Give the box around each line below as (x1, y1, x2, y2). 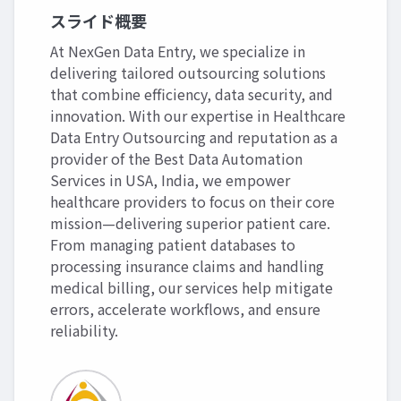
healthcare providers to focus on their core (50, 191, 335, 213)
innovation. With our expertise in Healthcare (50, 105, 346, 127)
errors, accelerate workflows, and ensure (50, 298, 320, 320)
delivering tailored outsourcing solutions (50, 62, 326, 84)
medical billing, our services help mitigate (50, 277, 333, 299)
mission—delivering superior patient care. (50, 212, 330, 235)
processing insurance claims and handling (50, 255, 324, 277)
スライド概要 (50, 9, 147, 33)
